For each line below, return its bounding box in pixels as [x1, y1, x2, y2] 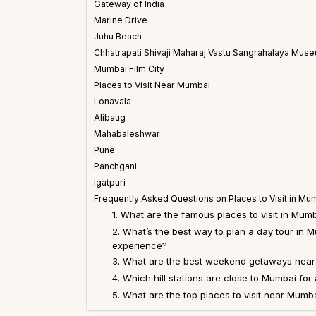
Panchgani [94, 161, 137, 172]
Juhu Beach [94, 31, 142, 42]
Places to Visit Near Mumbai [94, 80, 210, 91]
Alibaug [94, 112, 126, 123]
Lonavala [94, 96, 131, 107]
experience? [111, 240, 167, 252]
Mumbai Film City [94, 63, 164, 75]
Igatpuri [94, 177, 126, 188]
